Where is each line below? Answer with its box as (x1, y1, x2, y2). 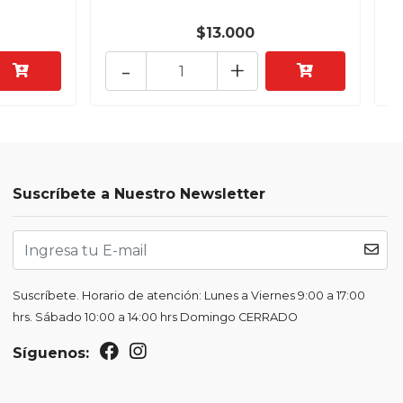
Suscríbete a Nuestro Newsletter (13, 185, 266, 203)
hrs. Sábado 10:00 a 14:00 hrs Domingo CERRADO (13, 310, 299, 325)
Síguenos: (13, 345, 90, 363)
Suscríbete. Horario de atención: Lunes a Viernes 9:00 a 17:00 (13, 289, 366, 303)
